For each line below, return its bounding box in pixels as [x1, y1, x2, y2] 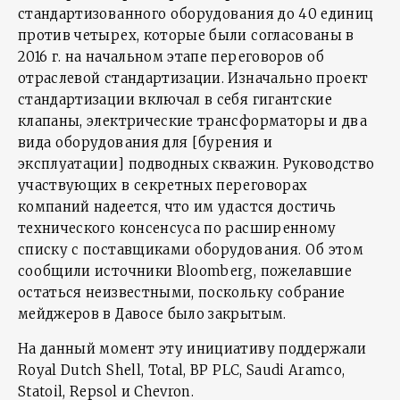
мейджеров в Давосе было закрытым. [18, 305, 287, 322]
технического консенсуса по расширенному [18, 220, 337, 237]
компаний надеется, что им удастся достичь [18, 198, 337, 215]
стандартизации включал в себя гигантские [18, 91, 333, 108]
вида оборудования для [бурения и [18, 134, 273, 151]
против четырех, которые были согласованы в [18, 27, 354, 44]
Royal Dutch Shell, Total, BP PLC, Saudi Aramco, [18, 362, 346, 379]
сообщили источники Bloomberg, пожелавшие [18, 262, 352, 279]
